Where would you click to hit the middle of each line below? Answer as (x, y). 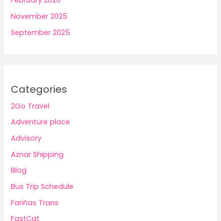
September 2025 (41, 32)
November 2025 (39, 16)
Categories (39, 89)
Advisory (26, 138)
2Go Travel (30, 106)
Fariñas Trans (35, 203)
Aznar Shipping (37, 154)
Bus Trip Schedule (42, 186)
